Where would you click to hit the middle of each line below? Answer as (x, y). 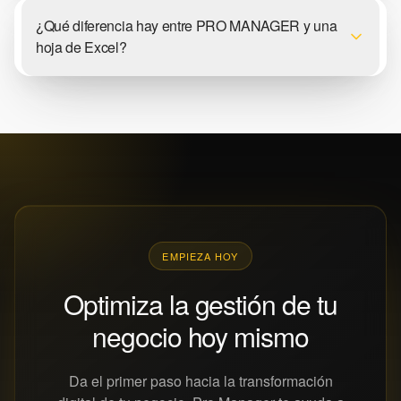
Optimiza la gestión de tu (200, 303)
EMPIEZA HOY (200, 256)
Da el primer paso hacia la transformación (200, 380)
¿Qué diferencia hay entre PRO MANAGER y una (187, 25)
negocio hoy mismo (200, 336)
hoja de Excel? (81, 47)
